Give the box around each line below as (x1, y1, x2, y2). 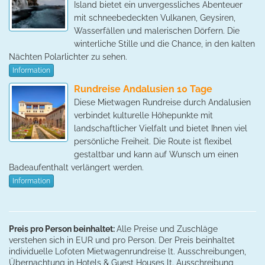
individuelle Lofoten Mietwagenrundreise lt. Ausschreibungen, (9, 247, 246, 257)
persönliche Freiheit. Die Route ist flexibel (74, 137, 232, 147)
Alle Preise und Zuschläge (117, 224, 218, 234)
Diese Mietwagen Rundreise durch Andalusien (74, 98, 251, 108)
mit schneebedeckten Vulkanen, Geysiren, (74, 13, 235, 23)
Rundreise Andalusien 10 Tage (74, 83, 212, 95)
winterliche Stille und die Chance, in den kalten (74, 39, 255, 49)
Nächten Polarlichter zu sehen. (9, 52, 127, 62)
